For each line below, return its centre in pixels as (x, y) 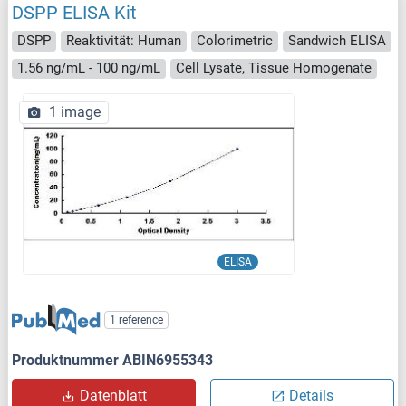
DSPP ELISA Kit (74, 13)
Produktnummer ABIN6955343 (112, 361)
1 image (75, 112)
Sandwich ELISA (337, 40)
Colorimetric (235, 40)
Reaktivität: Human (124, 40)
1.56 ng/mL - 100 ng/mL (89, 68)
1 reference (137, 319)
